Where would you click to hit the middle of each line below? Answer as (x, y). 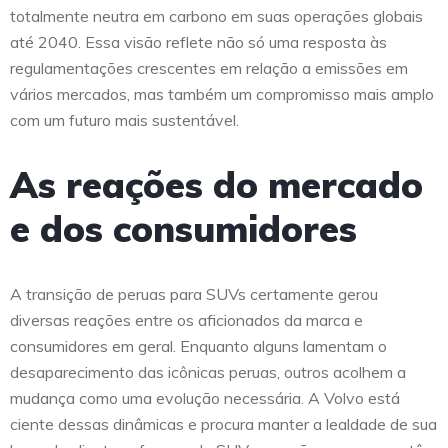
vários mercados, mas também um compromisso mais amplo (222, 94)
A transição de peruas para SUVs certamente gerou (194, 294)
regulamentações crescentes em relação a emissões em (209, 68)
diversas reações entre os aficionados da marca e (186, 320)
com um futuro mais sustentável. (124, 120)
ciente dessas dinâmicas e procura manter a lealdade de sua (223, 424)
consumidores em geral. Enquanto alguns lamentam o (198, 346)
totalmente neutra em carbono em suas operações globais (216, 16)
